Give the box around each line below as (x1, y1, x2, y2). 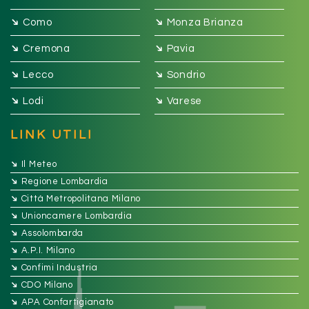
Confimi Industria (21, 263, 98, 272)
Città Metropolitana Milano (21, 194, 141, 203)
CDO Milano (21, 280, 73, 290)
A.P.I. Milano (21, 246, 75, 255)
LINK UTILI (10, 128, 93, 141)
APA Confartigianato (21, 297, 114, 307)
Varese (166, 96, 202, 106)
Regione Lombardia (21, 177, 108, 186)
